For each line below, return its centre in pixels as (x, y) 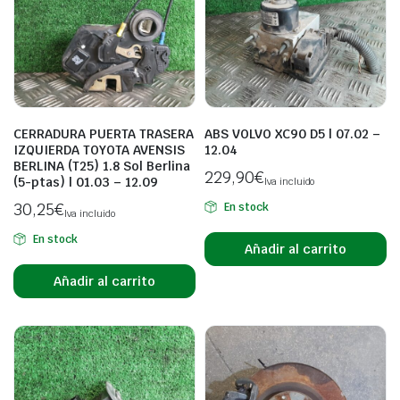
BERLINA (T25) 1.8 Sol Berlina (102, 166)
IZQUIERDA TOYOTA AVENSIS (99, 150)
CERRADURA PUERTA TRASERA (104, 134)
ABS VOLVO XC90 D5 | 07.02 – (292, 134)
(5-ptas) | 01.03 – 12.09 (86, 182)
